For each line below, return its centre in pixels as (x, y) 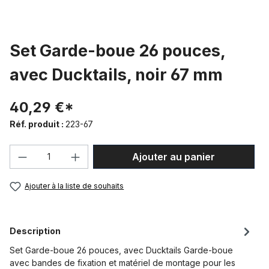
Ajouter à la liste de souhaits (74, 186)
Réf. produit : (38, 124)
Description (35, 231)
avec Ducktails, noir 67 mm (116, 75)
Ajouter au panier (174, 157)
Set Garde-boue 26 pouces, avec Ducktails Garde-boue (121, 250)
